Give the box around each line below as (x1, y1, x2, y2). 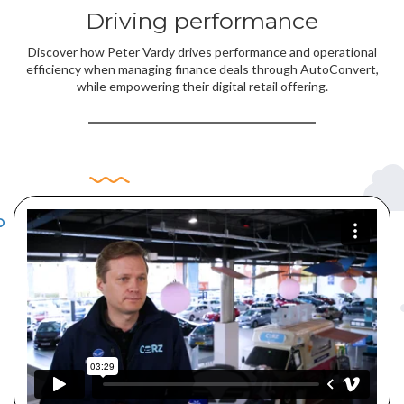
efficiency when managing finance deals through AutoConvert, (25, 60, 379, 77)
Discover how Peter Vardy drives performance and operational (27, 43, 377, 60)
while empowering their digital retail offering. (76, 78, 328, 94)
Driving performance (86, 6, 318, 34)
